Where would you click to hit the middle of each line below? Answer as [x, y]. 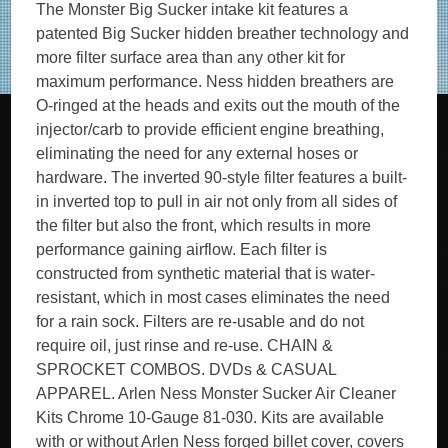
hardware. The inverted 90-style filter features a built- [222, 177]
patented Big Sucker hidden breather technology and [223, 33]
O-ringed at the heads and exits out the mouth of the [218, 105]
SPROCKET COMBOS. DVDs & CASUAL [186, 369]
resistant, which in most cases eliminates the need [213, 297]
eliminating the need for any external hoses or [197, 153]
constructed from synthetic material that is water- [206, 273]
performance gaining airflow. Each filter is [182, 249]
